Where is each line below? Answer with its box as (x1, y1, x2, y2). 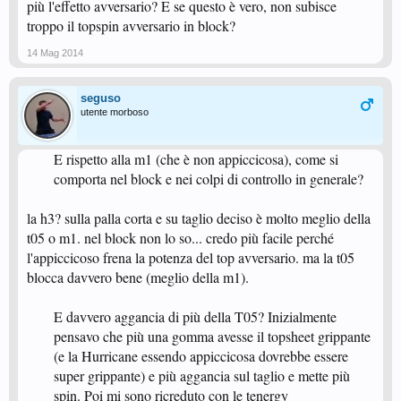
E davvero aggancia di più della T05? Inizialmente (54, 307, 337, 326)
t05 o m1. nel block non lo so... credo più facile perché (27, 228, 334, 247)
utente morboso (81, 107, 149, 117)
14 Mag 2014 (27, 47, 83, 58)
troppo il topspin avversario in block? (27, 16, 235, 35)
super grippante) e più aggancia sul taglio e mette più (54, 366, 350, 385)
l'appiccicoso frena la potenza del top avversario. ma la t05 (27, 248, 354, 267)
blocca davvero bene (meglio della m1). (27, 268, 249, 286)
